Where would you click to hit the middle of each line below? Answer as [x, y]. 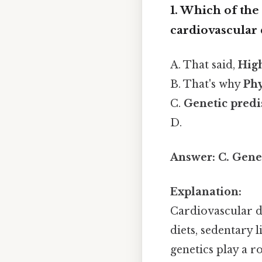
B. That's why [207, 84]
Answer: [193, 158]
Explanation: [206, 192]
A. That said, [204, 65]
